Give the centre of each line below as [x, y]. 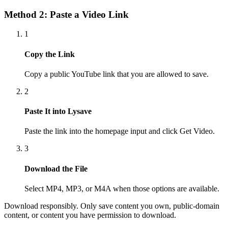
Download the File [56, 168]
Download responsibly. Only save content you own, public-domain [112, 206]
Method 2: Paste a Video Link [66, 14]
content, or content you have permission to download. [90, 215]
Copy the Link [50, 54]
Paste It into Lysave [58, 111]
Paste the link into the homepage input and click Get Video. [120, 131]
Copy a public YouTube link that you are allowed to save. [117, 74]
